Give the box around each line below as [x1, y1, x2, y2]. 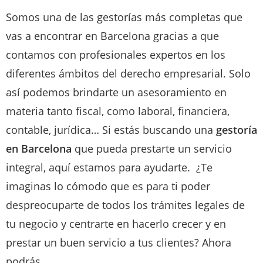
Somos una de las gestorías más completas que [6, 9, 242, 24]
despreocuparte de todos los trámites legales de [6, 197, 245, 212]
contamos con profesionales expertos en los [6, 47, 225, 62]
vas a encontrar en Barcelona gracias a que [6, 28, 219, 43]
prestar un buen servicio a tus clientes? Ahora [6, 235, 231, 249]
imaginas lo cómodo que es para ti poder [6, 178, 210, 193]
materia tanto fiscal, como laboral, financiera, [6, 103, 230, 118]
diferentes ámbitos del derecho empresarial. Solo [6, 66, 251, 80]
